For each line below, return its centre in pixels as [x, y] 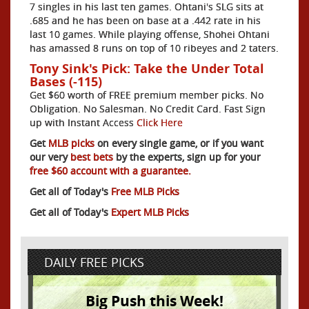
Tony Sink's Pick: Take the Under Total [147, 69]
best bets [90, 157]
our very [49, 157]
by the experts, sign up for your [187, 157]
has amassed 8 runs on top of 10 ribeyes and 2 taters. [154, 48]
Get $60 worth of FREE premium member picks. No [147, 95]
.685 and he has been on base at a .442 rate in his [145, 21]
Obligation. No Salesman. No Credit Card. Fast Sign [148, 109]
